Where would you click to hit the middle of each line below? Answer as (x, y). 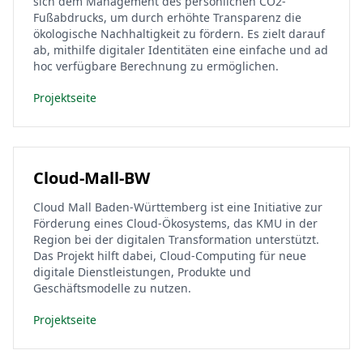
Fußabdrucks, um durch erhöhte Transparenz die (167, 17)
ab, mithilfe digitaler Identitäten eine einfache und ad (181, 50)
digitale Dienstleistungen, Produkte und (142, 272)
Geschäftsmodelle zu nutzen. (112, 288)
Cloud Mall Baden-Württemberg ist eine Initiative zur (178, 207)
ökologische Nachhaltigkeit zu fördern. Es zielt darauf (179, 34)
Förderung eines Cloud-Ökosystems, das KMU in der (175, 223)
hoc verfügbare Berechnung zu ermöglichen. (156, 66)
